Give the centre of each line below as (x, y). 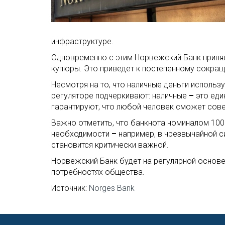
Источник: (70, 188)
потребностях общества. (98, 172)
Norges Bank (112, 188)
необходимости (81, 134)
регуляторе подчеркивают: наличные (120, 96)
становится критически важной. (110, 145)
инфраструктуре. (82, 41)
